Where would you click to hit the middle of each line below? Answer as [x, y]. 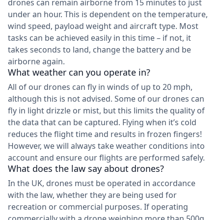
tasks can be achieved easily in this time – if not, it [99, 38]
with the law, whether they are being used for [92, 195]
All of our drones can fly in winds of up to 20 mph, [100, 87]
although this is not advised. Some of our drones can [106, 99]
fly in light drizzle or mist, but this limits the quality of [106, 111]
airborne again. [36, 62]
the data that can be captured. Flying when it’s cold [102, 123]
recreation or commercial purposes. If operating [98, 207]
